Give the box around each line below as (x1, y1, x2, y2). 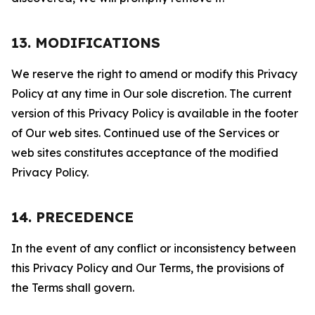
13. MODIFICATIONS (11, 34, 160, 51)
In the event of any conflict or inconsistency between (11, 241, 296, 255)
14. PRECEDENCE (11, 208, 134, 226)
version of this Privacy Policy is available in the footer (11, 106, 298, 120)
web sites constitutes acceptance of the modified (11, 146, 278, 160)
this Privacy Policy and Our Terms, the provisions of (11, 261, 284, 275)
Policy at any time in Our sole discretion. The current (11, 86, 292, 101)
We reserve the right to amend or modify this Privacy (11, 67, 297, 81)
